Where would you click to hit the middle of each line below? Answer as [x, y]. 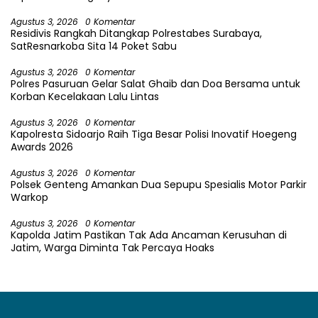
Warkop [29, 198]
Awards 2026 [42, 147]
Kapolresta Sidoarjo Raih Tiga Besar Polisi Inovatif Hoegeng [154, 135]
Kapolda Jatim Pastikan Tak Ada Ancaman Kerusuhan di [149, 235]
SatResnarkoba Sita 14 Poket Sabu [94, 46]
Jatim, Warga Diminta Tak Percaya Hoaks [113, 248]
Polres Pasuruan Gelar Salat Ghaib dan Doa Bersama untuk [155, 84]
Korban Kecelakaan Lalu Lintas [85, 97]
